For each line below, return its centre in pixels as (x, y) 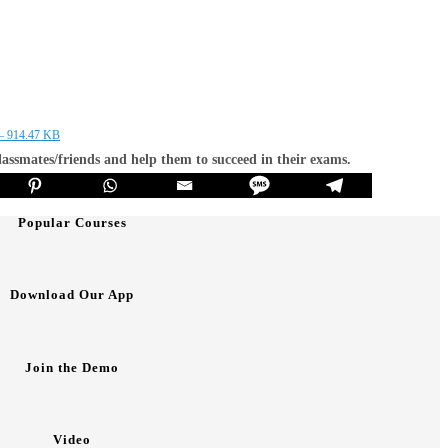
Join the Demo (72, 367)
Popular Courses (72, 222)
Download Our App (72, 295)
